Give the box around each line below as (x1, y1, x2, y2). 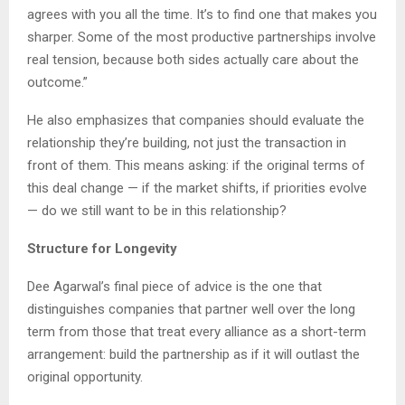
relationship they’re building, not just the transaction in (27, 135, 346, 152)
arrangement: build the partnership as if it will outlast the (27, 346, 360, 363)
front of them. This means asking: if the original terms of (27, 157, 365, 174)
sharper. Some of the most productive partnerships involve (27, 29, 376, 46)
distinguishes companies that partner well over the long (27, 301, 355, 318)
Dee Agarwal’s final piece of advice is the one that (27, 278, 322, 296)
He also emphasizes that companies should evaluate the (27, 112, 364, 129)
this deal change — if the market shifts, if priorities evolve (27, 180, 367, 197)
